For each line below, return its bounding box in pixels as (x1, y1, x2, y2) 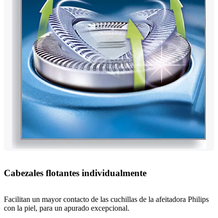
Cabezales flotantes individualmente (4, 167, 146, 178)
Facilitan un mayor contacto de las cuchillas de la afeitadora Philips (4, 195, 209, 204)
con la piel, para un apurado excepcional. (4, 204, 129, 213)
